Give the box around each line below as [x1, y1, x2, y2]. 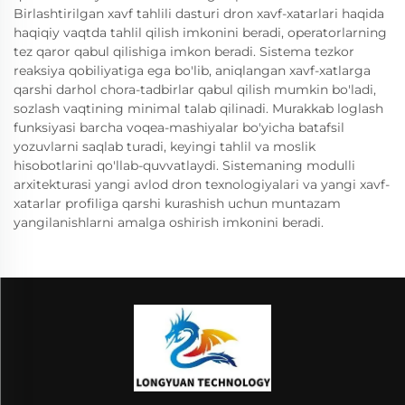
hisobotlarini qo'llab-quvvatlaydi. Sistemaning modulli [14, 156, 355, 174]
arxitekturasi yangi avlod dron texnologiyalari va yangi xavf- [14, 175, 390, 193]
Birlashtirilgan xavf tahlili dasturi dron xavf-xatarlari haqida [14, 5, 384, 22]
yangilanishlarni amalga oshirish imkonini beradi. [14, 213, 324, 231]
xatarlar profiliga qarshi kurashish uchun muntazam [14, 194, 341, 212]
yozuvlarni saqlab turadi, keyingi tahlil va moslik [14, 137, 316, 155]
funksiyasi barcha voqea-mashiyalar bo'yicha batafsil [14, 118, 344, 136]
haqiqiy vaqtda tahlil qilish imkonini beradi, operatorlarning [14, 24, 387, 41]
